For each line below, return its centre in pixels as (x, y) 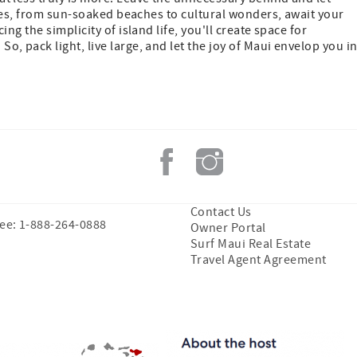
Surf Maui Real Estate (251, 244)
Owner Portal (228, 228)
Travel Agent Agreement (259, 260)
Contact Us (221, 212)
